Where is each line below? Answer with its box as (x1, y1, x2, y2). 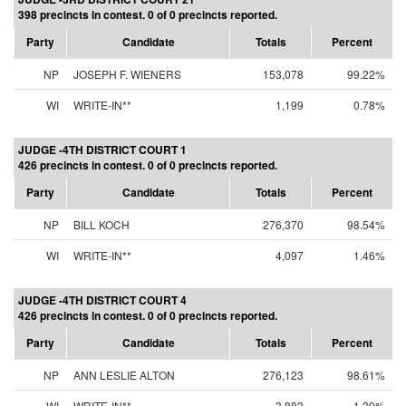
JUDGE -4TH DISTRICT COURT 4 (18, 292, 187, 308)
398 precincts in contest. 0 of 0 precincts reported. (18, 6, 277, 23)
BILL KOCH (73, 217, 130, 232)
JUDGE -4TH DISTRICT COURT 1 (18, 141, 187, 158)
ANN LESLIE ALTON (73, 367, 175, 382)
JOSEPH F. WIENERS (73, 66, 181, 82)
